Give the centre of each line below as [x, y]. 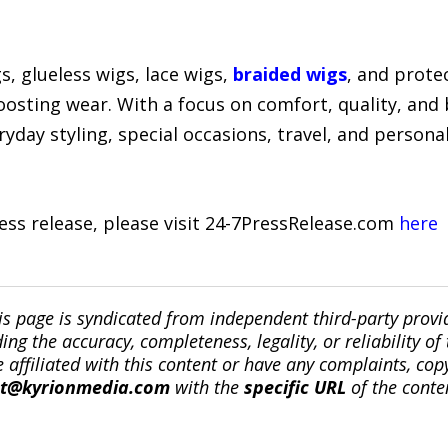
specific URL [294, 386]
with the [206, 386]
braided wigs [289, 73]
